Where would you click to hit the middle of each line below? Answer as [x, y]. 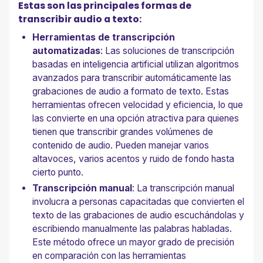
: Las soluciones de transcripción [168, 51]
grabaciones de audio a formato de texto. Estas [131, 92]
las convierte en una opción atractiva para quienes [136, 119]
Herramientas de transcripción [104, 38]
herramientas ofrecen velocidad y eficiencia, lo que [138, 105]
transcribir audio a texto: [80, 19]
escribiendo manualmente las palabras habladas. [132, 229]
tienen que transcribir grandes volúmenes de [123, 132]
